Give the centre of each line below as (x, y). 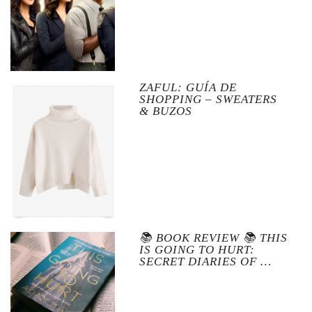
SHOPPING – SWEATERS (208, 100)
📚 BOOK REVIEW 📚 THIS (213, 237)
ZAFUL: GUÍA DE (188, 88)
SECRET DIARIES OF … (205, 261)
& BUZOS (165, 111)
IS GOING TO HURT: (197, 249)
